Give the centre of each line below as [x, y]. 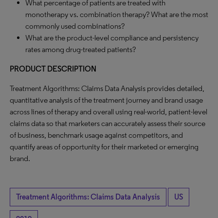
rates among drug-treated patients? [81, 49]
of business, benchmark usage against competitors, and [96, 135]
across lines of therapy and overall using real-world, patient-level [109, 112]
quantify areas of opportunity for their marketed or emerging [104, 147]
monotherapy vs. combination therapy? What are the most [117, 14]
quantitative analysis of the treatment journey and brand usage [106, 100]
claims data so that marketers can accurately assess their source [108, 123]
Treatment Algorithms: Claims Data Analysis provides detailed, [107, 88]
